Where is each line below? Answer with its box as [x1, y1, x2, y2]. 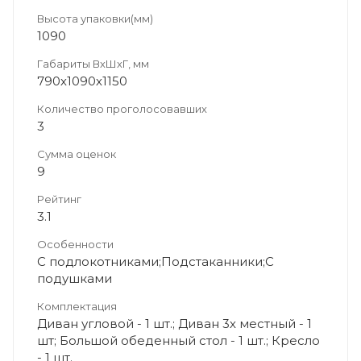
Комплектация [37, 299, 117, 313]
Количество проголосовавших [37, 102, 207, 115]
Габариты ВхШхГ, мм [37, 56, 149, 70]
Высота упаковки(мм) [37, 11, 153, 25]
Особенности [37, 237, 114, 251]
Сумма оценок [37, 147, 116, 160]
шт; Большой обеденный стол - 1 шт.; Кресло [37, 332, 320, 348]
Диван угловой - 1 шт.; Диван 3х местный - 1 [37, 315, 312, 331]
